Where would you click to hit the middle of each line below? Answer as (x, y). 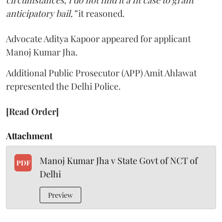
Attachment (29, 136)
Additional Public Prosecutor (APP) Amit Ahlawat (101, 73)
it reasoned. (102, 13)
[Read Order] (32, 111)
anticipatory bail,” (41, 13)
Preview (60, 195)
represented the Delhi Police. (63, 86)
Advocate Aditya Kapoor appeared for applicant (98, 38)
